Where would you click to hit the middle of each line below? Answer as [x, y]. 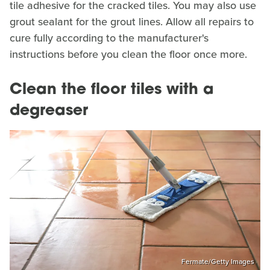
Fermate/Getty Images [218, 261]
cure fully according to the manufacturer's [109, 38]
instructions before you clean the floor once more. [128, 54]
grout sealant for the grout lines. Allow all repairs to [132, 21]
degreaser [49, 111]
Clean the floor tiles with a [112, 90]
